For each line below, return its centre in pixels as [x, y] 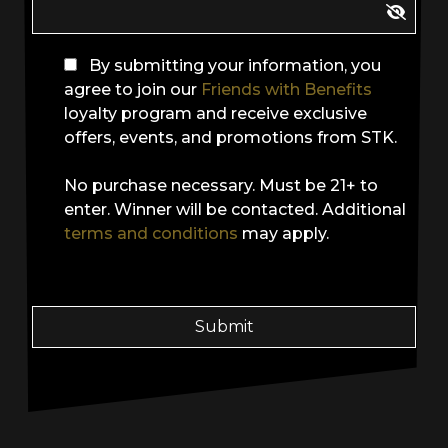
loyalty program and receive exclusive [215, 113]
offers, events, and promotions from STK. [230, 137]
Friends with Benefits [286, 89]
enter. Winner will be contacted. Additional [235, 209]
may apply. [283, 233]
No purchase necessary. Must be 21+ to [221, 185]
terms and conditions [151, 233]
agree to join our [132, 89]
